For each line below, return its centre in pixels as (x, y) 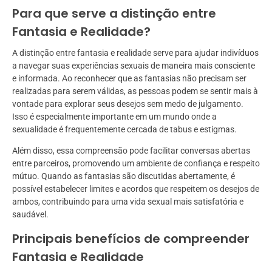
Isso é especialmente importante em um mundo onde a (114, 117)
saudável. (30, 215)
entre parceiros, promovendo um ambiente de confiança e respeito (136, 164)
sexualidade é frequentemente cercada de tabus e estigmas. (124, 130)
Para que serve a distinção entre (114, 14)
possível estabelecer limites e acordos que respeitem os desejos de (136, 189)
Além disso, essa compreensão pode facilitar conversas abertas (131, 151)
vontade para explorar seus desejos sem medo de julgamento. (128, 104)
